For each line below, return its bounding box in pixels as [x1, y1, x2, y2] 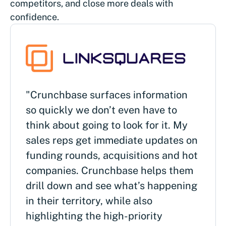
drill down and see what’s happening [26, 179, 197, 192]
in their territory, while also [26, 194, 152, 207]
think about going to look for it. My [26, 119, 188, 131]
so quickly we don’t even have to [26, 103, 177, 116]
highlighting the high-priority [26, 209, 162, 222]
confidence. [10, 12, 59, 23]
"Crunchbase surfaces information [26, 88, 188, 101]
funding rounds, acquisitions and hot [26, 149, 198, 161]
